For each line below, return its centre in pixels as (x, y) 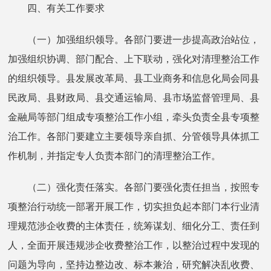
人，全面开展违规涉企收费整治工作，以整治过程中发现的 (134, 245)
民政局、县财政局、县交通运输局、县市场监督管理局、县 (134, 97)
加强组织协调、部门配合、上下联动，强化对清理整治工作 (134, 59)
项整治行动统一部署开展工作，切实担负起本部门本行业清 (134, 206)
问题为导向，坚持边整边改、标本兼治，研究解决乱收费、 (134, 264)
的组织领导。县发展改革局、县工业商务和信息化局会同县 (134, 78)
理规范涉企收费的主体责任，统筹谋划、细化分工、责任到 (134, 226)
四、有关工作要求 (57, 8)
